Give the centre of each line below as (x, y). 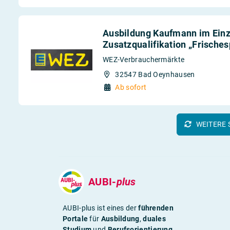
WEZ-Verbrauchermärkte (143, 60)
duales (155, 219)
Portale (75, 219)
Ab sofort (131, 88)
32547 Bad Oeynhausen (155, 75)
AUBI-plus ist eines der (101, 208)
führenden (156, 208)
